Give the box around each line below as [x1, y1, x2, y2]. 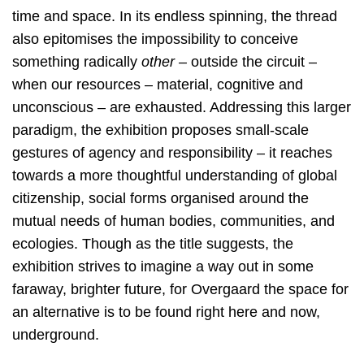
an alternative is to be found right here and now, [12, 303, 320, 320]
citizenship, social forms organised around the [12, 189, 309, 206]
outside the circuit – [187, 53, 317, 70]
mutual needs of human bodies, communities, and [12, 212, 335, 229]
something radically [12, 53, 141, 70]
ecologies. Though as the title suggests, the [12, 235, 293, 252]
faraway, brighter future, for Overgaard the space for [12, 280, 349, 297]
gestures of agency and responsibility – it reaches [12, 144, 332, 161]
